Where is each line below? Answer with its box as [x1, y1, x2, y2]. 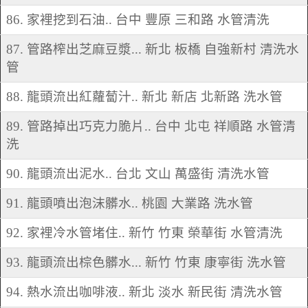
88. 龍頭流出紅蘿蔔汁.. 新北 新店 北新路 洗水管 [6, 89, 283, 104]
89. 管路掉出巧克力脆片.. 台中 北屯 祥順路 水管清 [6, 119, 296, 134]
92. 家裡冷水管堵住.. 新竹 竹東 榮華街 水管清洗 [6, 225, 283, 241]
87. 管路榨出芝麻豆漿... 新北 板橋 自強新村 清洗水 [6, 42, 299, 57]
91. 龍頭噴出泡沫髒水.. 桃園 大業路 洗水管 [6, 196, 253, 211]
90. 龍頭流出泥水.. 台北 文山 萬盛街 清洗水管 [6, 166, 269, 181]
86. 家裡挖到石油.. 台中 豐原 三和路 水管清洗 [6, 12, 269, 27]
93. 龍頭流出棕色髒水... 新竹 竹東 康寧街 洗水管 [6, 255, 286, 270]
